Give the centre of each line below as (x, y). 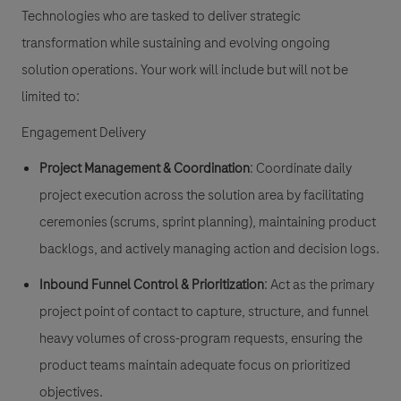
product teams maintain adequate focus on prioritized (195, 365)
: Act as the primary (319, 284)
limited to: (51, 96)
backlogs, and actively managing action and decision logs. (209, 248)
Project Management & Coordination (145, 168)
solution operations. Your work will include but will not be (185, 69)
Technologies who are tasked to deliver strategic (161, 16)
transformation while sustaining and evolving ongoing (176, 43)
